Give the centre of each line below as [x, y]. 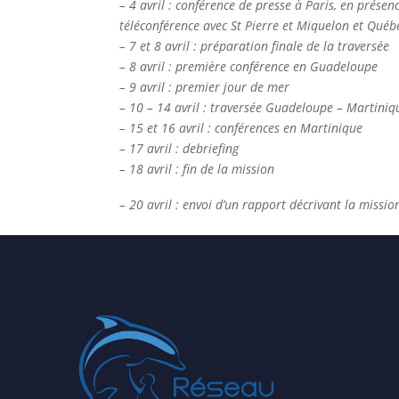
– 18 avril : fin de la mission [197, 168]
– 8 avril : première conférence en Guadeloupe [249, 66]
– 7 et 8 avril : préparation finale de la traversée [255, 45]
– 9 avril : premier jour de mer [205, 86]
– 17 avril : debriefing [179, 148]
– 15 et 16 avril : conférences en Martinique [241, 127]
